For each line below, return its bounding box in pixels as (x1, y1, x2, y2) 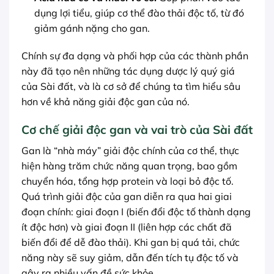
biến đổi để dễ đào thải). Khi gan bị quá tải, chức (21, 235, 240, 248)
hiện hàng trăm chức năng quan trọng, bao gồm (21, 159, 237, 172)
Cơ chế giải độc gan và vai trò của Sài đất (21, 122, 253, 138)
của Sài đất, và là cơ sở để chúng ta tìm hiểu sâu (21, 80, 240, 93)
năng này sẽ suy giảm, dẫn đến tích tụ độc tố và (21, 251, 239, 264)
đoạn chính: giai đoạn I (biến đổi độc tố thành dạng (21, 205, 251, 218)
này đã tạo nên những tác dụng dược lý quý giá (21, 65, 235, 78)
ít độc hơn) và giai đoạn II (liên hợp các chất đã (21, 220, 232, 233)
